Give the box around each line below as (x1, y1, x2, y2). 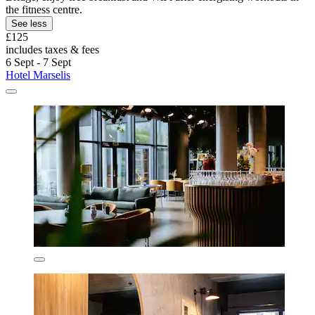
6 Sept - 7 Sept (6, 56, 71, 69)
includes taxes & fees (6, 44, 99, 56)
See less (11, 18, 47, 30)
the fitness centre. (6, 4, 82, 16)
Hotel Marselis (6, 69, 70, 82)
